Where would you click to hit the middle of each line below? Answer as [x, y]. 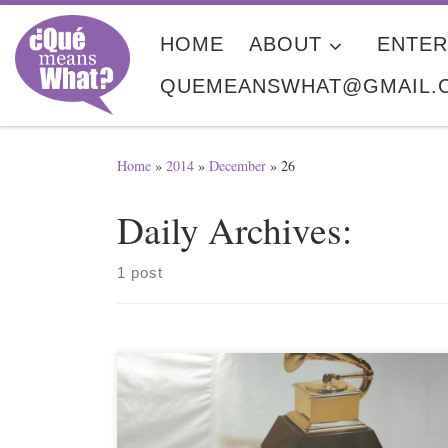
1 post [140, 273]
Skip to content [75, 30]
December [237, 166]
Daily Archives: [240, 230]
